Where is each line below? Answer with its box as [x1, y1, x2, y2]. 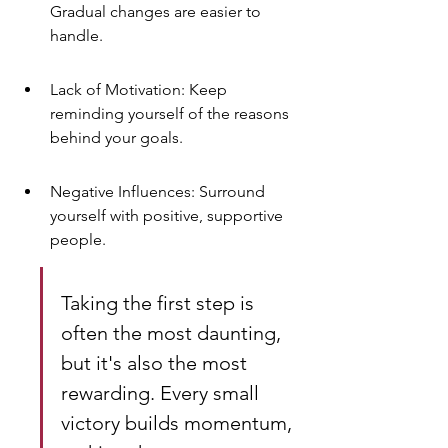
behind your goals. [50, 128, 183, 147]
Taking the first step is [61, 291, 259, 315]
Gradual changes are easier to [50, 2, 265, 21]
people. [50, 230, 106, 249]
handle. [50, 26, 103, 45]
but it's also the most [61, 351, 252, 375]
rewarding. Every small [61, 381, 264, 405]
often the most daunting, [61, 321, 286, 345]
